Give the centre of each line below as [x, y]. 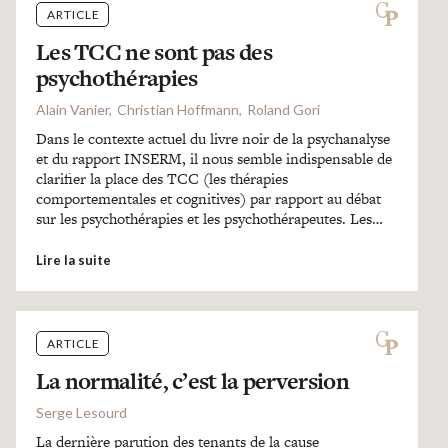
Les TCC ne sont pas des [153, 52]
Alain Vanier [72, 109]
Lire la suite [73, 260]
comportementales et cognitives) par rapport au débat [208, 198]
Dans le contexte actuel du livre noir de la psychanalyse [212, 138]
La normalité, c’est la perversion [192, 381]
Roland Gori [283, 109]
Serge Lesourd [81, 412]
